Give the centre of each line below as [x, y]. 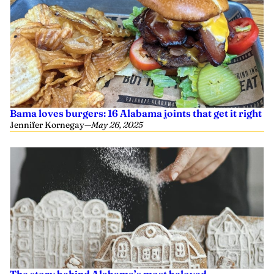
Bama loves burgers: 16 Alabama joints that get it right [136, 113]
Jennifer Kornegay [47, 125]
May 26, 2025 [117, 125]
